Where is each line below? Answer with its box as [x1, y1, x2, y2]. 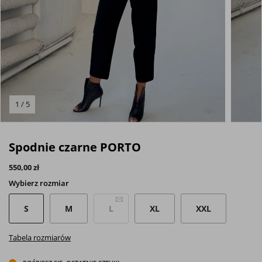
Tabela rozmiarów [9, 232, 71, 243]
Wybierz [9, 177, 40, 188]
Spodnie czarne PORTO [9, 139, 141, 155]
